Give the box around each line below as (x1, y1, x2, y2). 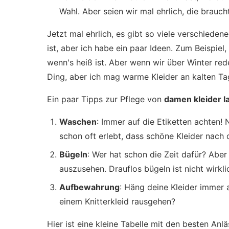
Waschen (59, 117, 97, 127)
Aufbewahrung (59, 182, 120, 192)
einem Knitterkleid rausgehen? (59, 196, 175, 207)
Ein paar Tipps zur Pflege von (47, 94, 164, 104)
